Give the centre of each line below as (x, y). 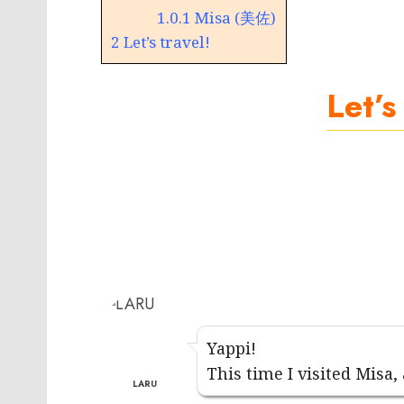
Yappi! (231, 349)
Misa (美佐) (234, 18)
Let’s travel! (165, 42)
